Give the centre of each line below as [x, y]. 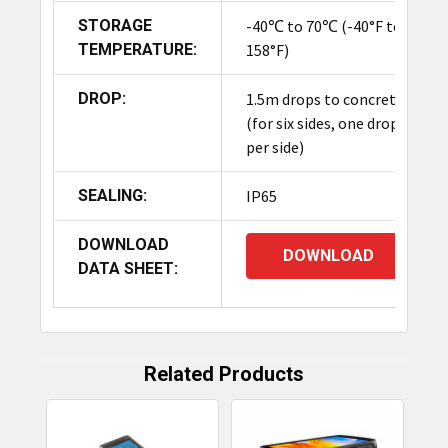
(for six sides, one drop [322, 123]
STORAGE [114, 26]
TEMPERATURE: [137, 50]
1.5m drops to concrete [324, 99]
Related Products [223, 374]
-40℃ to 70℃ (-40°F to [323, 26]
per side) [274, 147]
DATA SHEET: [127, 269]
